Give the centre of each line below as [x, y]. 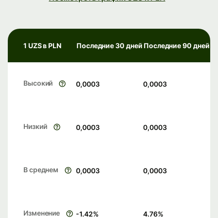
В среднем [41, 170]
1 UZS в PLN [43, 46]
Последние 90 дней [177, 46]
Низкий [35, 127]
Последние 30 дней [109, 46]
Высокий [38, 83]
